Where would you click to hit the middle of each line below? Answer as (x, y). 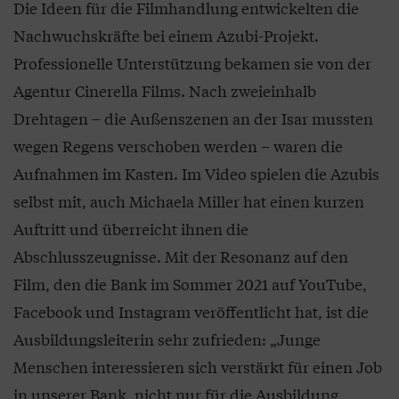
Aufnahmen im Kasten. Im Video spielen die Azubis (196, 173)
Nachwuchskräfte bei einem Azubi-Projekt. (166, 35)
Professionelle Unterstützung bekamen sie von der (192, 62)
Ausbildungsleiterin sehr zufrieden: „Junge (167, 338)
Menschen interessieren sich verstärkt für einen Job (198, 366)
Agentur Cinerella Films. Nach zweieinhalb (165, 90)
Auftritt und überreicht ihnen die (131, 228)
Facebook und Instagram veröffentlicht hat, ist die (191, 311)
